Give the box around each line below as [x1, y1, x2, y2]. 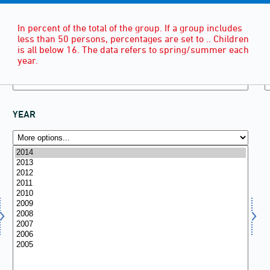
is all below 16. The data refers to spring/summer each [17, 43, 249, 55]
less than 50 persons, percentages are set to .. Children [17, 33, 249, 44]
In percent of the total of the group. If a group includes [17, 22, 242, 33]
